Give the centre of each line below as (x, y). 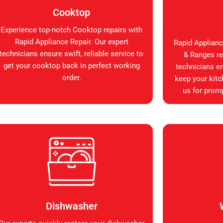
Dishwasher (71, 206)
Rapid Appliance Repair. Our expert (71, 42)
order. (71, 78)
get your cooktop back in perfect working (71, 66)
